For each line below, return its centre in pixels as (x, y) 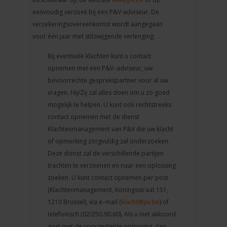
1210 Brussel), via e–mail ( (85, 202)
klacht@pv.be (141, 202)
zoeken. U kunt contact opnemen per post (108, 177)
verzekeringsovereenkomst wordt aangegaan (98, 24)
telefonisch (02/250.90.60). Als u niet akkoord (112, 214)
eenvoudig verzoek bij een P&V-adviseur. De (96, 12)
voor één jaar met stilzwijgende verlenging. (94, 36)
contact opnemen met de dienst (94, 117)
